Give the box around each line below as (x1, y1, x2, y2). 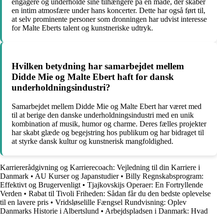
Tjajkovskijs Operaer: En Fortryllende (87, 180, 203, 189)
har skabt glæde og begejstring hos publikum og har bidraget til (12, 128, 204, 137)
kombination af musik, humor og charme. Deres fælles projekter (12, 119, 206, 128)
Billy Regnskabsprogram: (125, 171, 203, 180)
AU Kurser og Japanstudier (35, 171, 119, 180)
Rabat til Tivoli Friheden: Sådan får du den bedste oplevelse (29, 189, 211, 198)
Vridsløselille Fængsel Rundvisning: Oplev (55, 198, 186, 206)
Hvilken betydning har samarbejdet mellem (12, 61, 184, 72)
